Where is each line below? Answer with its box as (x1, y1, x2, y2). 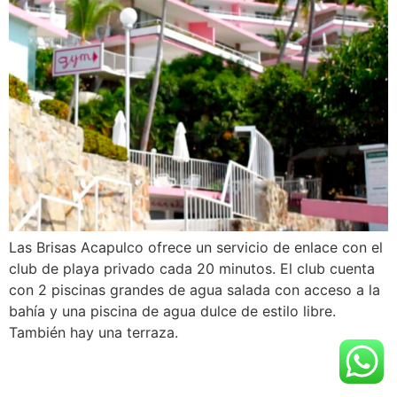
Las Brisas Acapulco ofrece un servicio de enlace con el (9, 237, 383, 256)
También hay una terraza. (9, 323, 178, 341)
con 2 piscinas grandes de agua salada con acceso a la (9, 280, 380, 299)
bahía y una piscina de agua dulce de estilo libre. (9, 301, 336, 320)
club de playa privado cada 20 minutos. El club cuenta (9, 259, 375, 277)
